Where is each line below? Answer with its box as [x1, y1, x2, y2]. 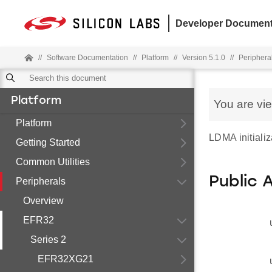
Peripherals [16, 176, 66, 186]
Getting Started [16, 137, 80, 148]
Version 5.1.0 [182, 53, 225, 62]
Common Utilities [16, 157, 90, 167]
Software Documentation [47, 53, 128, 62]
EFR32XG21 [38, 254, 93, 264]
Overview [23, 195, 64, 206]
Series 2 [30, 234, 66, 245]
